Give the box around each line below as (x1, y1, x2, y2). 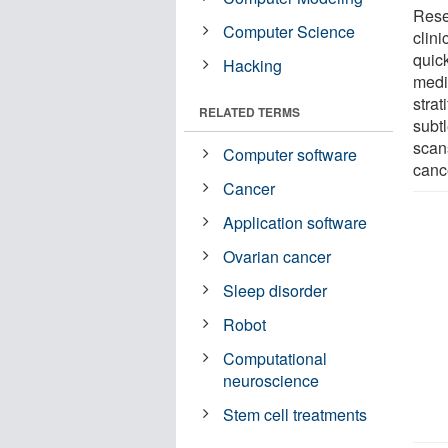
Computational (223, 346, 328, 370)
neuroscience (223, 368, 320, 392)
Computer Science (223, 19, 356, 43)
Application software (223, 210, 368, 234)
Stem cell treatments (223, 402, 368, 426)
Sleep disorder (223, 278, 328, 302)
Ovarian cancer (223, 244, 332, 268)
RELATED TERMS (199, 102, 300, 121)
